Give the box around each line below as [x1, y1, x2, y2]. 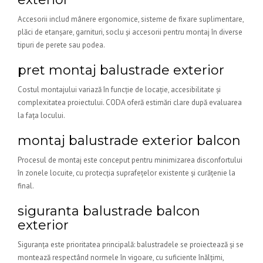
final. [18, 181, 34, 191]
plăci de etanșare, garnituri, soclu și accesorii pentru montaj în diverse [18, 27, 242, 37]
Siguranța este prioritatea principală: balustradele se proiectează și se [18, 240, 244, 249]
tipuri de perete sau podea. [18, 40, 105, 50]
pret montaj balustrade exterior [18, 62, 224, 78]
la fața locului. [18, 110, 65, 120]
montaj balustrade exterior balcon [18, 133, 241, 149]
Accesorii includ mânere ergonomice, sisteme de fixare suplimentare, [18, 14, 244, 24]
